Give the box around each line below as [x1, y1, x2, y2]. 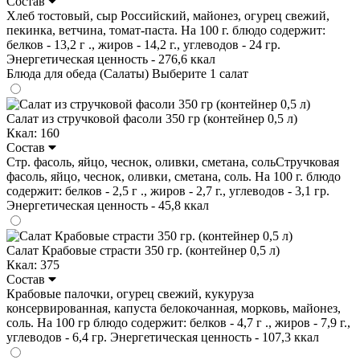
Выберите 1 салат [152, 66, 248, 80]
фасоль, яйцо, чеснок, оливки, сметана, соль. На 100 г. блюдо [6, 169, 341, 183]
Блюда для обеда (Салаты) [6, 66, 152, 80]
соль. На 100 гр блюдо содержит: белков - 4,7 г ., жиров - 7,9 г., [6, 315, 350, 329]
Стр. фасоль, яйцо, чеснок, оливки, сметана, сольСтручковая [6, 154, 339, 169]
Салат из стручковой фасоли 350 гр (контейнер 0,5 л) [6, 111, 297, 125]
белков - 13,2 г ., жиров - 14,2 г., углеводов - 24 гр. [6, 37, 280, 51]
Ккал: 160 [6, 125, 59, 140]
